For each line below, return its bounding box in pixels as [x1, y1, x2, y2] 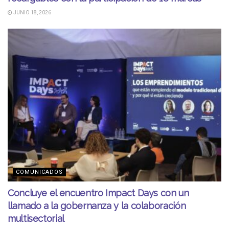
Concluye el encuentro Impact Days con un [8, 188, 189, 199]
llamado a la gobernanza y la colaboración [8, 200, 186, 212]
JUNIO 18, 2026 [12, 10, 51, 16]
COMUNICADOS [16, 169, 63, 176]
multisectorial [8, 213, 64, 224]
